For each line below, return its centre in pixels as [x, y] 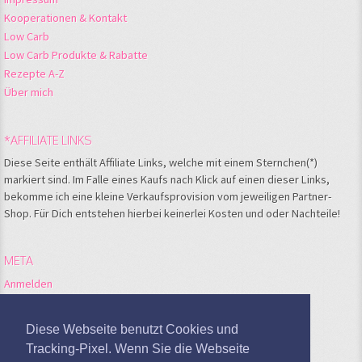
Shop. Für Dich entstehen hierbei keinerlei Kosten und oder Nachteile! [172, 213]
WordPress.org [41, 339]
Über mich [29, 92]
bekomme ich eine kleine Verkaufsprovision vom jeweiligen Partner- [168, 196]
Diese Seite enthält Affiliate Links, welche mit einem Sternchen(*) [161, 162]
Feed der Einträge [48, 302]
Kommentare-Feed [50, 320]
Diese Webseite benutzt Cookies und [132, 330]
